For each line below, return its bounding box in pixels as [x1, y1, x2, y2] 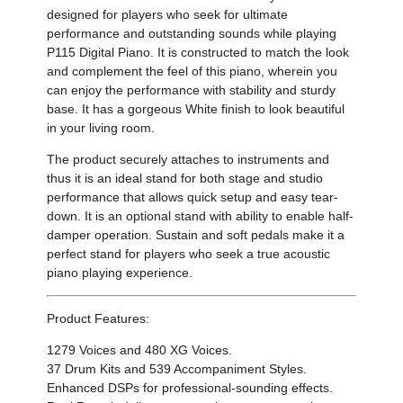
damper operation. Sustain [47, 227, 199, 242]
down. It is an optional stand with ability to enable [47, 208, 329, 223]
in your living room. [47, 120, 156, 135]
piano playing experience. [47, 264, 193, 280]
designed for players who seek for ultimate [47, 6, 289, 22]
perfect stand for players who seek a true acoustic [47, 246, 331, 261]
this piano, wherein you [202, 63, 338, 78]
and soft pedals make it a [198, 227, 345, 242]
